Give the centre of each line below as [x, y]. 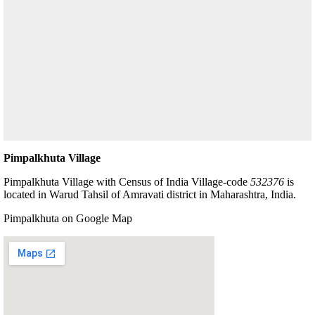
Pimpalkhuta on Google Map [68, 218]
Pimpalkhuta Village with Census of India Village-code [127, 181]
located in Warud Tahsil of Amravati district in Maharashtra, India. [150, 194]
